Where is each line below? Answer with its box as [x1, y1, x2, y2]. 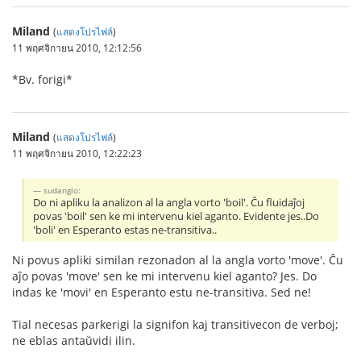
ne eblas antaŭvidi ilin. [12, 332, 135, 348]
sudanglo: [44, 184, 81, 196]
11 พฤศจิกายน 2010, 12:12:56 [12, 40, 142, 54]
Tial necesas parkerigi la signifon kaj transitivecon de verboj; [12, 316, 338, 332]
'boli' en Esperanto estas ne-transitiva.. [33, 222, 218, 237]
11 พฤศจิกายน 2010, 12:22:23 [12, 146, 142, 160]
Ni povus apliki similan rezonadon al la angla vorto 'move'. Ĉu [12, 251, 343, 268]
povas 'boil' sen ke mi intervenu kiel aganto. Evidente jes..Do [33, 209, 320, 223]
